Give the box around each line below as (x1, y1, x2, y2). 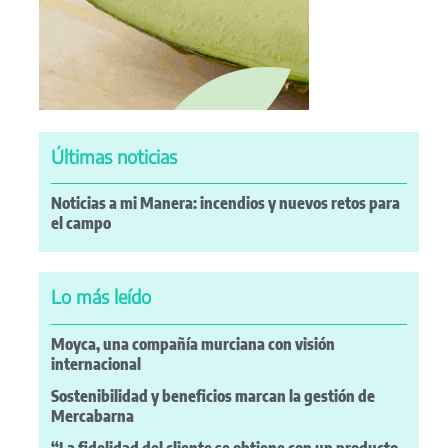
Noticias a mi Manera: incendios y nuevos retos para (51, 193, 400, 214)
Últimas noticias (51, 144, 177, 168)
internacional (51, 353, 141, 374)
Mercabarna (51, 405, 134, 426)
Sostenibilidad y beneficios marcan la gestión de (51, 385, 375, 406)
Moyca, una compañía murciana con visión (51, 333, 335, 354)
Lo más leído (51, 285, 151, 309)
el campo (51, 213, 111, 234)
